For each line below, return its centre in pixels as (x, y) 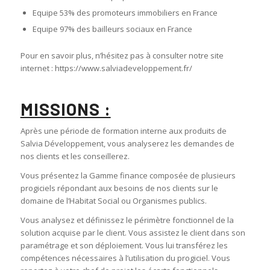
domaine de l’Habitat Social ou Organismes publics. (113, 201)
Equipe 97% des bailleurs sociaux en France (112, 29)
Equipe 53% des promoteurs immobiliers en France (125, 13)
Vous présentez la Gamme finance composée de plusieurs (128, 176)
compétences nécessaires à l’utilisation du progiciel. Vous (125, 258)
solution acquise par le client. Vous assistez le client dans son (133, 233)
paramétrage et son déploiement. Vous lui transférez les (124, 246)
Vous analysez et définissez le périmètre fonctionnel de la (127, 220)
